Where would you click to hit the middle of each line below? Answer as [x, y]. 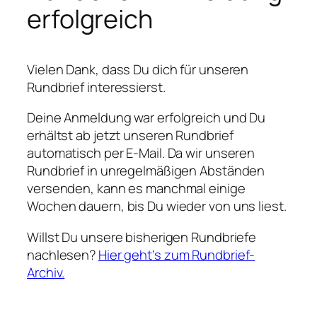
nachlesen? [63, 254]
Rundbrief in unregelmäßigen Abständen [146, 171]
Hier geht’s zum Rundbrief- [177, 254]
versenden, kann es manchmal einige [136, 189]
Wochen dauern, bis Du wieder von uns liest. [157, 206]
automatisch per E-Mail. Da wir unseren [141, 153]
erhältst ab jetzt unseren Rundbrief [130, 136]
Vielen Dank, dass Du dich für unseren [138, 69]
